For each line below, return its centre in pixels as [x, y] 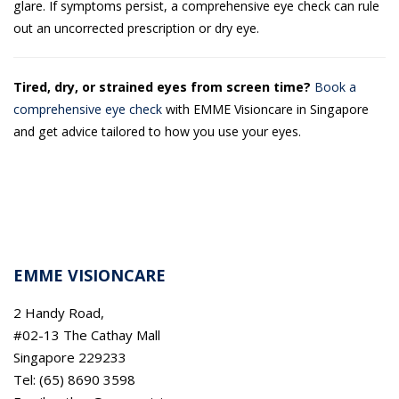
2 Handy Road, [59, 312]
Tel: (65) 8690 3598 [74, 379]
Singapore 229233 [70, 357]
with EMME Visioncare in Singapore [265, 109]
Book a [335, 87]
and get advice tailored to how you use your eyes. [157, 131]
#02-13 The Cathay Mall [87, 334]
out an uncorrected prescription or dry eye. [136, 28]
